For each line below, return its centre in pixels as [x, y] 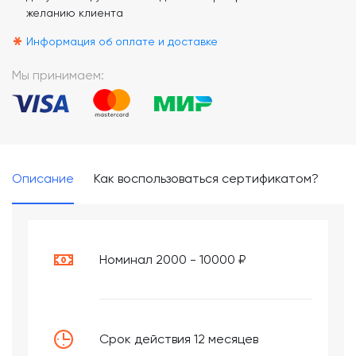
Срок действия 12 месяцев [179, 339]
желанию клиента [75, 13]
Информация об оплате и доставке [122, 41]
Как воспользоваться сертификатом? [206, 178]
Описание [43, 178]
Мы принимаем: [58, 75]
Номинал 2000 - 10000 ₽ [172, 259]
